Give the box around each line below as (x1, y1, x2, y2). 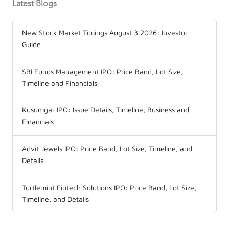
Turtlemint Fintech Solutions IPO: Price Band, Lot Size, (22, 183, 196, 192)
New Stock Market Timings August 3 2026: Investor (22, 28, 188, 37)
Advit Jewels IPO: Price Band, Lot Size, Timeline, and (22, 145, 192, 153)
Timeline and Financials (22, 79, 97, 87)
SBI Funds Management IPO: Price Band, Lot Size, (22, 67, 183, 76)
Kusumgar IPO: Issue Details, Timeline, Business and (22, 106, 189, 114)
